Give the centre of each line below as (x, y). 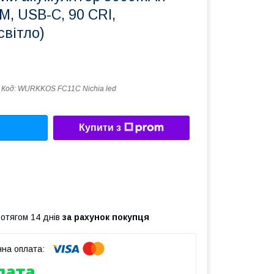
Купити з (100, 128)
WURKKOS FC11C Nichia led (67, 89)
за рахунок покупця (106, 217)
